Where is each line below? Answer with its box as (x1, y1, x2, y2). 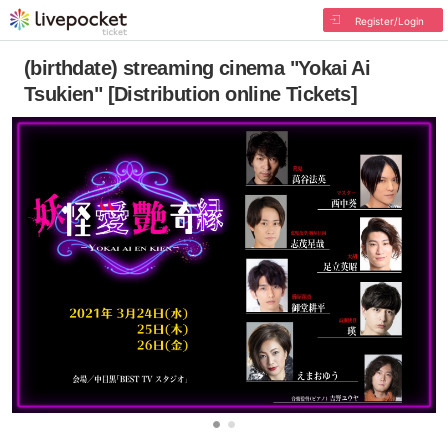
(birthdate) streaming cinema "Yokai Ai (24, 57, 371, 79)
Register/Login (354, 15, 424, 27)
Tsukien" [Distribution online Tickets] (24, 83, 358, 105)
